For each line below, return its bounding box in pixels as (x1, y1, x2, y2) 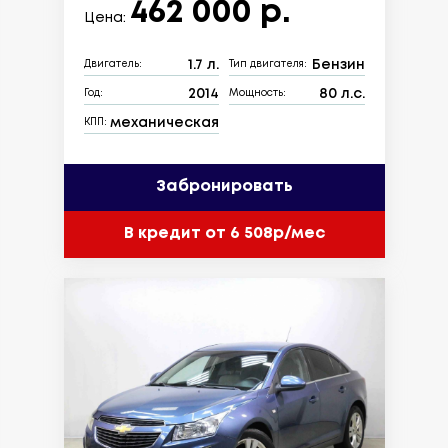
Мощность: (229, 89, 286, 99)
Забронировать (155, 179, 293, 195)
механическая (110, 116, 219, 129)
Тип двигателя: (229, 60, 307, 70)
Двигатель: (83, 60, 142, 70)
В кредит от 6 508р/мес (123, 226, 325, 242)
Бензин (311, 58, 365, 71)
